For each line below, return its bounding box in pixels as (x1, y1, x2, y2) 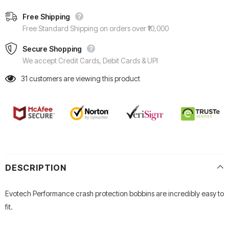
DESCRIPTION (5, 162, 66, 173)
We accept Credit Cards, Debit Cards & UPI (22, 56, 158, 65)
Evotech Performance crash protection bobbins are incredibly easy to (5, 189, 224, 198)
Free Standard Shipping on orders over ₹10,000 (22, 24, 169, 33)
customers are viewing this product (29, 74, 140, 83)
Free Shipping (22, 12, 70, 21)
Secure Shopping (22, 44, 82, 54)
